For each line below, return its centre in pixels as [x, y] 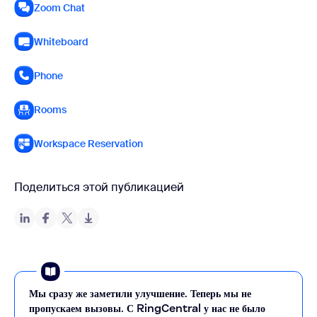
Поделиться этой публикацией [99, 187]
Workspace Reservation [88, 143]
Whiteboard [61, 41]
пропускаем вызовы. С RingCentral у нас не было [147, 308]
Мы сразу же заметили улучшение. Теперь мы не [140, 293]
